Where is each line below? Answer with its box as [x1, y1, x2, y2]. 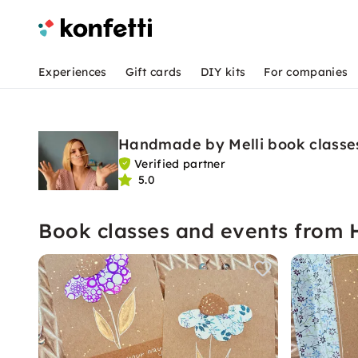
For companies [264, 65, 348, 79]
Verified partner [134, 157, 226, 171]
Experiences [38, 65, 107, 79]
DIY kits [200, 65, 246, 79]
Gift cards [125, 65, 182, 79]
